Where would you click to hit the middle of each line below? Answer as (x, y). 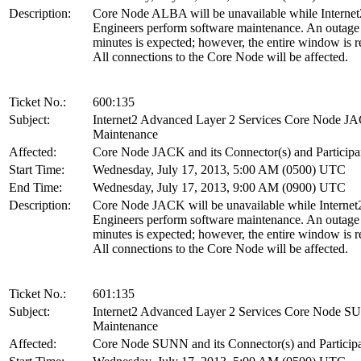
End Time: (35, 187)
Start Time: (37, 169)
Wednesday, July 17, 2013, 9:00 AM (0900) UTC (219, 187)
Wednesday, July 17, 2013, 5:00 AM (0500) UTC (219, 169)
